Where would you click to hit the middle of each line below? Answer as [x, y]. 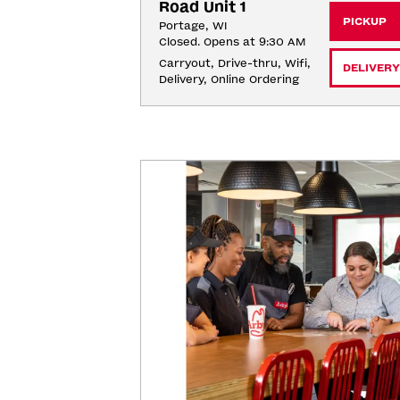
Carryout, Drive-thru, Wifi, [234, 63]
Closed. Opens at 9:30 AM [232, 42]
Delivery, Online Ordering [229, 79]
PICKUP [364, 21]
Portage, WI [192, 26]
